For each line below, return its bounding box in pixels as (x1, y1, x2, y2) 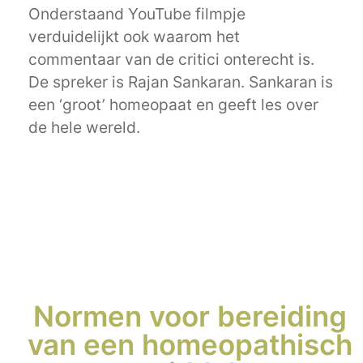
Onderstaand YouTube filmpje (28, 4, 246, 24)
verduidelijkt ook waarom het (28, 27, 240, 47)
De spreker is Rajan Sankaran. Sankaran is (28, 72, 333, 92)
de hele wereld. (28, 117, 144, 138)
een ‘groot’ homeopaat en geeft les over (28, 95, 318, 115)
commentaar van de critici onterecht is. (28, 49, 314, 70)
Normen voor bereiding (32, 299, 347, 334)
